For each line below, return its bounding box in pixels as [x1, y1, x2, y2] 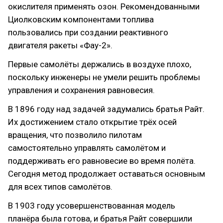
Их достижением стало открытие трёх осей [8, 117, 177, 127]
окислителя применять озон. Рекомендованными [8, 1, 200, 11]
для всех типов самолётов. [8, 182, 112, 192]
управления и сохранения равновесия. [8, 85, 155, 95]
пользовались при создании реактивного [8, 27, 168, 37]
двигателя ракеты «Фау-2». [8, 40, 112, 50]
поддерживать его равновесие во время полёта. [8, 156, 196, 166]
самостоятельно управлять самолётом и [8, 143, 166, 153]
